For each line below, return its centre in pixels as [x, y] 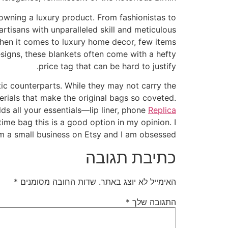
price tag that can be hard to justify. [107, 66]
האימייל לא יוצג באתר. [137, 181]
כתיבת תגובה [131, 157]
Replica [162, 110]
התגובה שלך [153, 202]
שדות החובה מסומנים [57, 181]
